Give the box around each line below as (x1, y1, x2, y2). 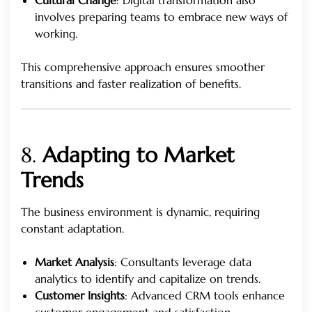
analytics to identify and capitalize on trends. (35, 271, 260, 286)
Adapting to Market (42, 141, 235, 168)
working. (35, 26, 77, 40)
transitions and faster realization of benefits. (21, 76, 241, 91)
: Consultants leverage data (114, 254, 251, 269)
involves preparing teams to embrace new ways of (35, 9, 288, 24)
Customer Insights (35, 288, 125, 302)
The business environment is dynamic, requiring (21, 204, 260, 219)
